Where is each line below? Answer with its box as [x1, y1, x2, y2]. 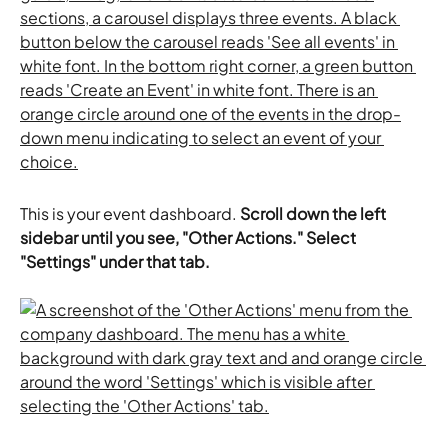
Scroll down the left [240, 202, 389, 224]
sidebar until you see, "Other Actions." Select [20, 226, 359, 248]
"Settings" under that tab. [20, 250, 210, 272]
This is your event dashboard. [20, 202, 240, 224]
